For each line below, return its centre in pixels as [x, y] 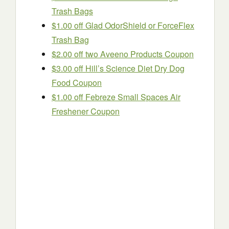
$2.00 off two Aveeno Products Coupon [123, 54]
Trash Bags [72, 11]
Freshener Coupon [86, 111]
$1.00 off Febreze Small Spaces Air [116, 97]
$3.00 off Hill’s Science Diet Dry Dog [118, 68]
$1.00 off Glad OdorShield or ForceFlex [123, 26]
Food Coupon [77, 83]
